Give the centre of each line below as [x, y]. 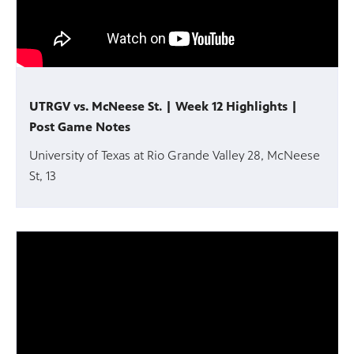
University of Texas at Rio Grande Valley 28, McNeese [174, 156]
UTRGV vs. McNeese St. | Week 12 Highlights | [163, 107]
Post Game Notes [79, 127]
